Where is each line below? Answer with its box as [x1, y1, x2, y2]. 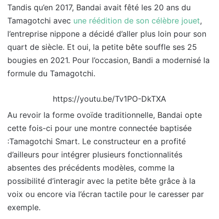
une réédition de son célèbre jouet [73, 16, 200, 26]
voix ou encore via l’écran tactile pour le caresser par [7, 189, 204, 199]
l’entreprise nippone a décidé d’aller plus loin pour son [7, 29, 206, 39]
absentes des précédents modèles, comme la [7, 163, 175, 173]
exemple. [7, 202, 41, 213]
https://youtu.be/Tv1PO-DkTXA [53, 94, 166, 104]
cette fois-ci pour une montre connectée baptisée [7, 123, 192, 133]
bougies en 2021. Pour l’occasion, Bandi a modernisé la [7, 55, 210, 66]
